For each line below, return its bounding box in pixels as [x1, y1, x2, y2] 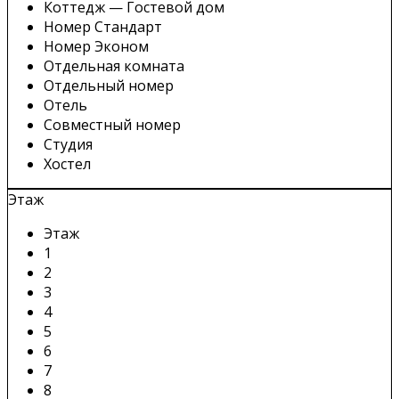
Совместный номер [44, 114, 181, 134]
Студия [44, 134, 93, 154]
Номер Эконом [44, 36, 149, 56]
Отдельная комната [44, 55, 184, 76]
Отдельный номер [44, 75, 174, 95]
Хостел [44, 153, 91, 174]
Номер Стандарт [44, 16, 162, 37]
